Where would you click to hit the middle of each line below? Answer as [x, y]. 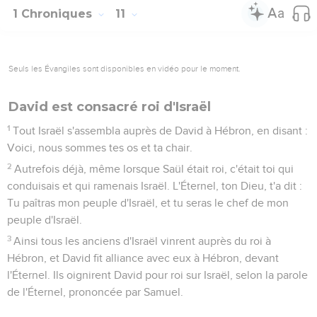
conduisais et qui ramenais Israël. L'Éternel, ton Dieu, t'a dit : [155, 186]
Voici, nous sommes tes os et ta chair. [100, 148]
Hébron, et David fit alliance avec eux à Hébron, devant [143, 258]
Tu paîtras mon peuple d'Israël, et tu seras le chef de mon [148, 203]
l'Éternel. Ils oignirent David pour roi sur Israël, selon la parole [157, 275]
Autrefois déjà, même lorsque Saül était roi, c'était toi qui [154, 169]
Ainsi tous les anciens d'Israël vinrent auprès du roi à [143, 241]
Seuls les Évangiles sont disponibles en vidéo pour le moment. [125, 68]
